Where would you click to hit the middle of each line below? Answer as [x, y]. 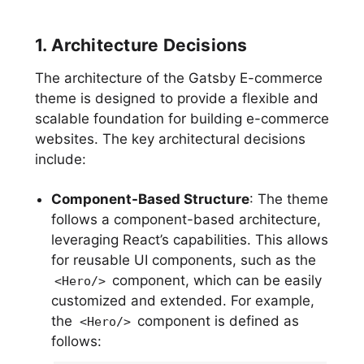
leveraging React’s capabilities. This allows [189, 240]
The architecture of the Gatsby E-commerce [178, 78]
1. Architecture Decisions [141, 45]
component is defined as [217, 321]
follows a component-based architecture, [186, 220]
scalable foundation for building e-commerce [182, 119]
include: [60, 160]
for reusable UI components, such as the [183, 260]
